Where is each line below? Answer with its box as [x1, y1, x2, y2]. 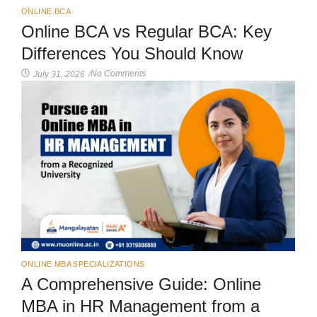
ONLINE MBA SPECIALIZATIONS [21, 260, 145, 269]
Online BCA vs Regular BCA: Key [21, 21, 272, 41]
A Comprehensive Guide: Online [21, 275, 261, 294]
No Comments [91, 68, 146, 79]
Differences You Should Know [21, 43, 243, 63]
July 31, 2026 [33, 69, 85, 79]
